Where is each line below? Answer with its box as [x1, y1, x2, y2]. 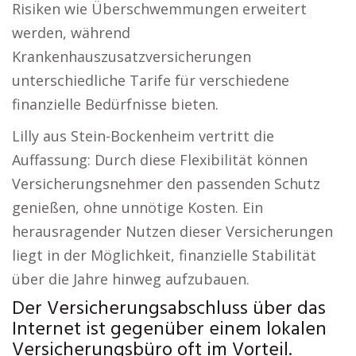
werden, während [12, 23, 130, 42]
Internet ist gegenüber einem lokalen [12, 315, 327, 345]
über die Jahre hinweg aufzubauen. [12, 269, 250, 288]
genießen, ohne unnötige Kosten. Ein [12, 198, 263, 217]
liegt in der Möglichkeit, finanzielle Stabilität [12, 246, 316, 265]
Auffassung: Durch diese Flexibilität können [12, 150, 308, 169]
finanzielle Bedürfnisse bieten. [12, 95, 219, 114]
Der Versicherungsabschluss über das [12, 294, 326, 324]
